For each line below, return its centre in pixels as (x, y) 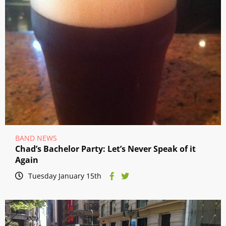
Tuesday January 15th (65, 176)
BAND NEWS (36, 138)
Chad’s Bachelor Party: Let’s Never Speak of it (105, 149)
